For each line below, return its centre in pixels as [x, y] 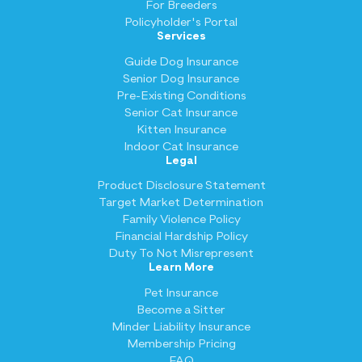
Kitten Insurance [181, 129]
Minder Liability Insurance [181, 326]
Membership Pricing [181, 343]
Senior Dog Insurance [181, 78]
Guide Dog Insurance [181, 61]
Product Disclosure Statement [181, 186]
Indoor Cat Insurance [181, 146]
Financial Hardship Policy [181, 237]
